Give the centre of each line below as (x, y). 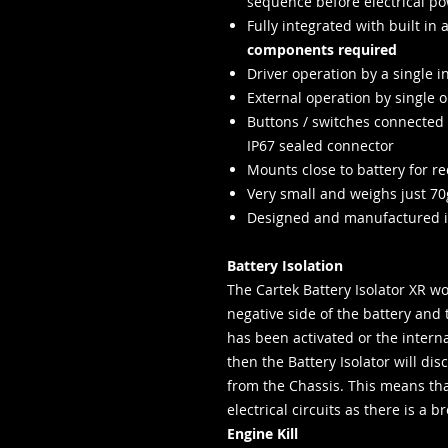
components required (322, 49)
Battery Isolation (285, 265)
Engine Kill (262, 433)
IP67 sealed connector (320, 145)
